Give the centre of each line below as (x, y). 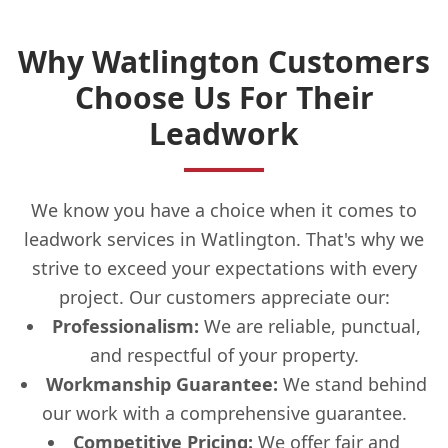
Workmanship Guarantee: (162, 383)
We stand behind (352, 383)
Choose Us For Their (224, 97)
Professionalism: (125, 325)
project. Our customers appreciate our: (224, 296)
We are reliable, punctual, (310, 325)
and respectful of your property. (224, 354)
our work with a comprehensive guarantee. (224, 412)
